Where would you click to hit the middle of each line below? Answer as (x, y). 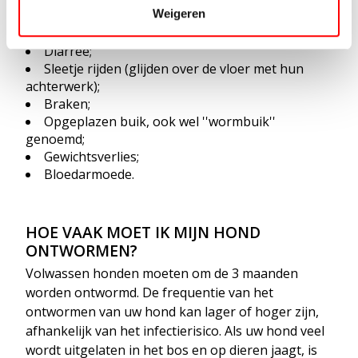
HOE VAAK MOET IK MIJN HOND (143, 232)
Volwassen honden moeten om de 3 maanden (162, 273)
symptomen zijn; (76, 32)
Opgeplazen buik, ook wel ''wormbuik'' (160, 121)
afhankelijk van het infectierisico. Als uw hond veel (175, 330)
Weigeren (179, 14)
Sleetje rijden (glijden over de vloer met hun (174, 68)
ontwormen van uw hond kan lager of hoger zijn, (172, 311)
